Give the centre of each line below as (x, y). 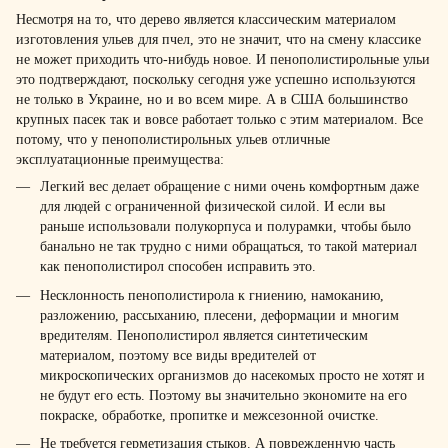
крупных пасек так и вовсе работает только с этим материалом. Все (219, 120)
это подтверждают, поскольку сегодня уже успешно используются (215, 80)
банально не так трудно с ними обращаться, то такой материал (228, 247)
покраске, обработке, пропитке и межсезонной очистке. (209, 415)
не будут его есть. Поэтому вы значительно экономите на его (223, 395)
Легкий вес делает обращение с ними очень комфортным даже (229, 187)
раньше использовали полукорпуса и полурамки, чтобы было (225, 227)
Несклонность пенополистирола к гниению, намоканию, (212, 295)
